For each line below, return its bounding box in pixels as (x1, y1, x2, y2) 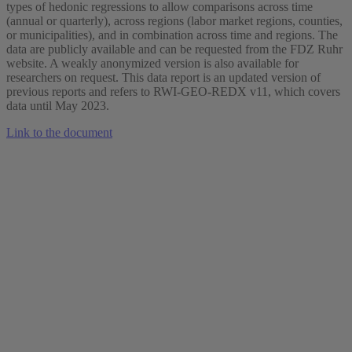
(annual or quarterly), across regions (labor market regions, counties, (6, 14, 343, 28)
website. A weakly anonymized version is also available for (6, 57, 299, 71)
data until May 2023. (6, 99, 109, 113)
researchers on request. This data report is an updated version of (6, 71, 321, 85)
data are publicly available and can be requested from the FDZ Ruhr (6, 42, 343, 57)
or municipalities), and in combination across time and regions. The (6, 28, 338, 42)
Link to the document (6, 126, 112, 140)
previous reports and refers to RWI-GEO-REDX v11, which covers (6, 85, 340, 99)
